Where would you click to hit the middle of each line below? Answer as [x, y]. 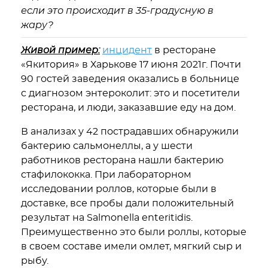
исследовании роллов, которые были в [119, 189]
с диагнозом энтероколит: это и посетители [130, 93]
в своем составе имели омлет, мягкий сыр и [131, 246]
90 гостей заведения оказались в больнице [130, 79]
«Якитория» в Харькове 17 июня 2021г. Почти [131, 65]
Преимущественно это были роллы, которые [134, 232]
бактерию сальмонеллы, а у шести [107, 146]
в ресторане [184, 50]
